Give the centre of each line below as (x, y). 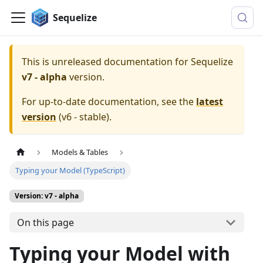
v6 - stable (84, 117)
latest (210, 102)
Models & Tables (80, 152)
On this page (45, 222)
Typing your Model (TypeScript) (70, 171)
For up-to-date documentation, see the (109, 102)
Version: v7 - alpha (47, 196)
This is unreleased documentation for (106, 62)
